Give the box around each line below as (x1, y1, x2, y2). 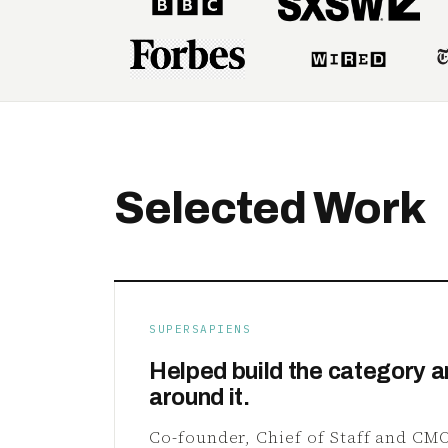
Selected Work (114, 184, 426, 232)
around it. (149, 385, 250, 410)
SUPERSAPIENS (149, 322, 252, 336)
